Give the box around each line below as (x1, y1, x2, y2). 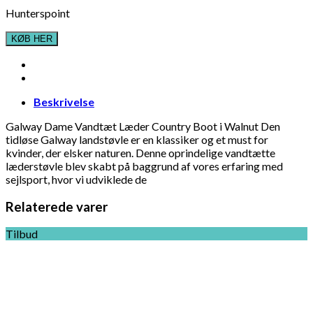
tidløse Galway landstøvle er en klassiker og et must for (6, 132, 268, 146)
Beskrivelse (34, 94, 94, 108)
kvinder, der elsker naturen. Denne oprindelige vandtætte (6, 145, 275, 159)
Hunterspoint (6, 6, 70, 20)
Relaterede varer (6, 198, 108, 214)
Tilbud (6, 227, 38, 241)
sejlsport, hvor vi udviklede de (6, 172, 147, 186)
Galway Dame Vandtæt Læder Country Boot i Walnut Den (6, 119, 280, 133)
